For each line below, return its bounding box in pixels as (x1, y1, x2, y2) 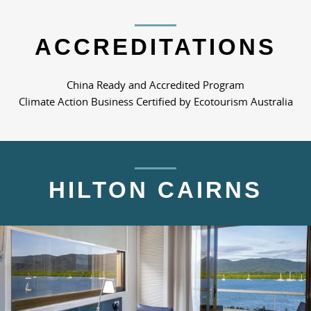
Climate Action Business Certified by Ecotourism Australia (18, 94, 293, 108)
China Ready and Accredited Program (67, 77, 244, 92)
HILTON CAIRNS (49, 176, 262, 203)
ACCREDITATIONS (35, 34, 276, 60)
